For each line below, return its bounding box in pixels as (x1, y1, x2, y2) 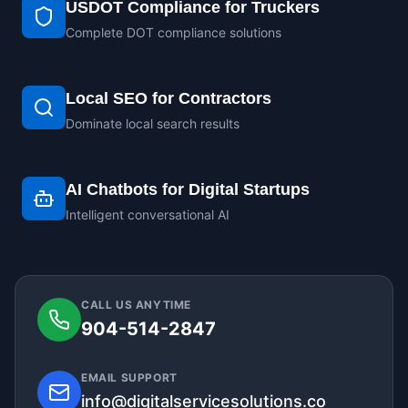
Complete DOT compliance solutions (66, 25, 281, 40)
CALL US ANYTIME (81, 298, 191, 311)
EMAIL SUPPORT (81, 371, 178, 384)
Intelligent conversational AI (66, 207, 229, 222)
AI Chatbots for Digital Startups (66, 180, 310, 199)
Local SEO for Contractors (66, 89, 271, 107)
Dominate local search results (66, 116, 240, 131)
